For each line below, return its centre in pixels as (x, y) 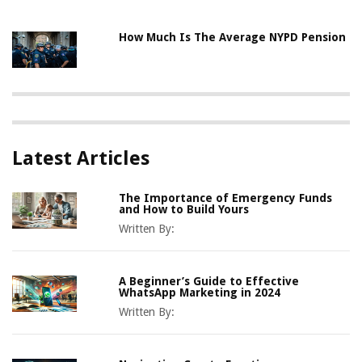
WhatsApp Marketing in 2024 (200, 292)
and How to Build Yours (184, 209)
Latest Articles (81, 158)
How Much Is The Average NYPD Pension (233, 37)
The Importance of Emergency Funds (226, 198)
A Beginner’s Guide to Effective (209, 281)
